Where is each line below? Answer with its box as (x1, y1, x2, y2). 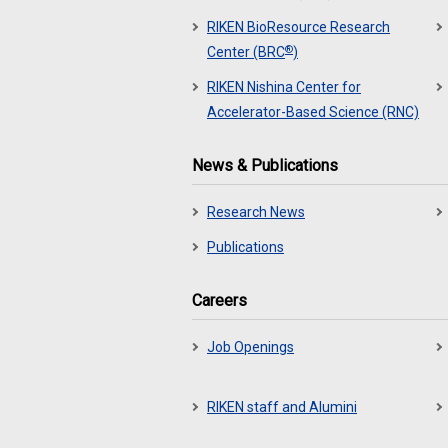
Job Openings (207, 339, 294, 355)
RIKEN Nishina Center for (207, 79, 361, 95)
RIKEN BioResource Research (207, 19, 390, 35)
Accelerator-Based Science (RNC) (207, 104, 419, 120)
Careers (192, 291, 247, 310)
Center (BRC (207, 44, 285, 60)
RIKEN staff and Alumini (207, 399, 357, 415)
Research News (207, 204, 305, 220)
